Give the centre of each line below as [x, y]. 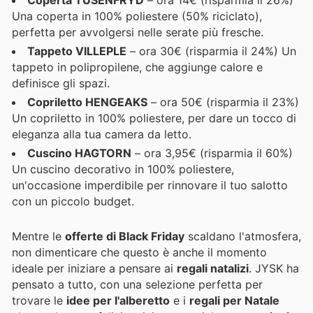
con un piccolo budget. [73, 202]
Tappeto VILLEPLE [77, 51]
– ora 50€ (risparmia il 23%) [223, 102]
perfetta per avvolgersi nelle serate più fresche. [138, 32]
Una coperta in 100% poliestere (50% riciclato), [137, 16]
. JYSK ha [274, 269]
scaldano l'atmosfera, [243, 236]
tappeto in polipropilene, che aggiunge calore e [137, 67]
